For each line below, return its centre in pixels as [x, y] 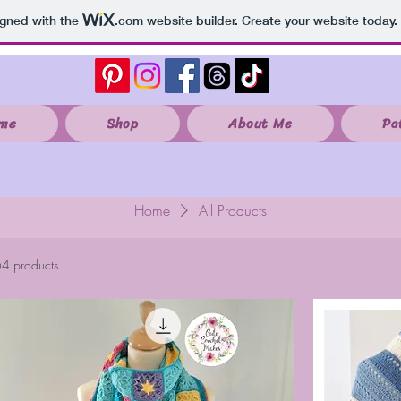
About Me [260, 124]
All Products [233, 210]
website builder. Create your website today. [270, 21]
